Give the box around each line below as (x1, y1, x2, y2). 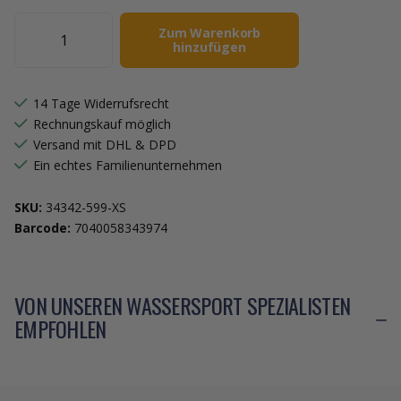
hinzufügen (173, 38, 246, 55)
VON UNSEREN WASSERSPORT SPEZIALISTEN (14, 288, 351, 321)
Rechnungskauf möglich (33, 115, 171, 132)
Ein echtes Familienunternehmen (33, 156, 222, 174)
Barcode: (14, 218, 71, 236)
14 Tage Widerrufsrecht (33, 94, 169, 112)
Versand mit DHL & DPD (33, 135, 176, 153)
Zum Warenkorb (158, 23, 261, 41)
